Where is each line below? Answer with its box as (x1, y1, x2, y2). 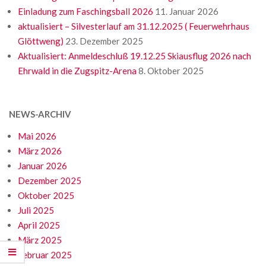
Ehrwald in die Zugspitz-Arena (18, 65, 137, 77)
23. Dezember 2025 (65, 36, 143, 47)
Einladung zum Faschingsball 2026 (18, 6, 153, 17)
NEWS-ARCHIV (9, 109, 71, 120)
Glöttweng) (18, 36, 64, 47)
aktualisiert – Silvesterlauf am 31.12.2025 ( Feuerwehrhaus (18, 21, 249, 32)
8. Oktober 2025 (138, 65, 204, 77)
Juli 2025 (18, 205, 54, 216)
